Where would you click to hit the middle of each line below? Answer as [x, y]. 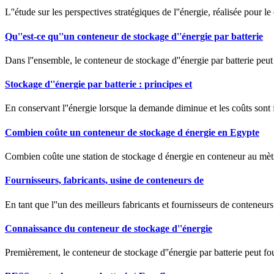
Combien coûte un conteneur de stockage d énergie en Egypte [132, 132]
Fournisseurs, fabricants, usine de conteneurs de [104, 180]
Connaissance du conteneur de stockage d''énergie [109, 228]
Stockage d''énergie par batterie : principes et [98, 84]
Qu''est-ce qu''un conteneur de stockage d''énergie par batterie [134, 36]
